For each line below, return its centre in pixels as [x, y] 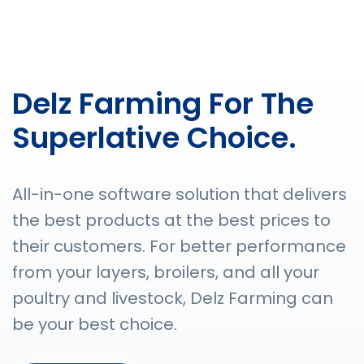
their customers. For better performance [179, 246]
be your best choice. [95, 324]
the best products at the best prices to [171, 220]
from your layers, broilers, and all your [166, 272]
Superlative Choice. [154, 138]
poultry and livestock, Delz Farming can [173, 298]
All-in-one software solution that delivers [180, 194]
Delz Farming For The [163, 104]
